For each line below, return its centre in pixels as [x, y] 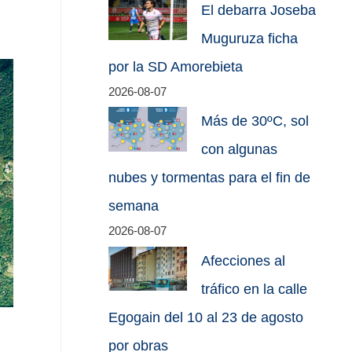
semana [134, 206]
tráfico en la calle [255, 289]
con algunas [240, 150]
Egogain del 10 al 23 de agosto [206, 317]
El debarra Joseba [259, 10]
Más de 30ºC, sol [255, 121]
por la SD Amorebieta [176, 66]
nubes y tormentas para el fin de [210, 178]
